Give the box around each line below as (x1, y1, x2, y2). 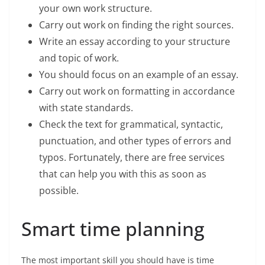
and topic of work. (39, 51, 121, 64)
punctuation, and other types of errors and (39, 134, 231, 147)
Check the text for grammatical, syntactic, (39, 118, 223, 131)
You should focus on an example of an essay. (39, 68, 241, 81)
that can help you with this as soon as (39, 167, 206, 180)
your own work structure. (39, 2, 154, 15)
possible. (39, 184, 79, 197)
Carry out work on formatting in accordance (39, 85, 235, 98)
